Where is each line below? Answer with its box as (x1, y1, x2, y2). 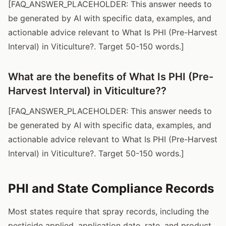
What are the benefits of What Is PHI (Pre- (8, 70, 213, 83)
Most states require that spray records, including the (8, 206, 209, 216)
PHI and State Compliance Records (8, 181, 214, 196)
